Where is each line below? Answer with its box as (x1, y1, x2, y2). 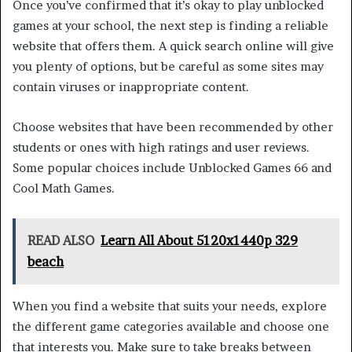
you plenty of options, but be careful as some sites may (13, 59, 324, 75)
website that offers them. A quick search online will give (13, 38, 334, 54)
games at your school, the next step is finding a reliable (13, 18, 328, 34)
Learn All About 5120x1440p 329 (101, 233, 298, 249)
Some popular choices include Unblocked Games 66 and (13, 160, 332, 176)
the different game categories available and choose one (13, 319, 329, 335)
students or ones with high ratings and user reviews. (13, 140, 310, 156)
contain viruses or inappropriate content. (13, 79, 249, 95)
